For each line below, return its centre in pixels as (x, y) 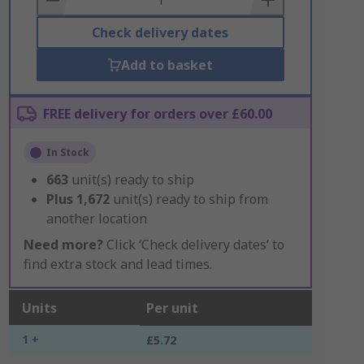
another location (96, 219)
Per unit (172, 308)
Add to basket (167, 65)
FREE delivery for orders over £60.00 (157, 114)
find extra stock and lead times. (117, 264)
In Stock (67, 152)
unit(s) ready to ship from (190, 199)
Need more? (63, 245)
